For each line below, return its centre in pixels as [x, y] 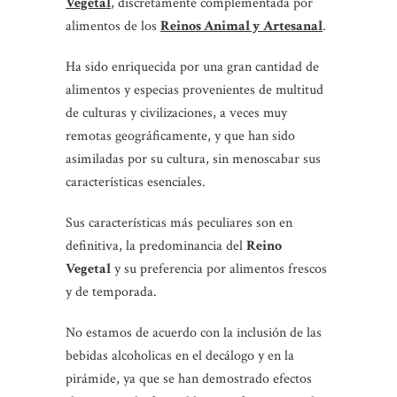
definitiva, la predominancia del [156, 245]
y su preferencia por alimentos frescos [219, 269]
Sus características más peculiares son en [179, 222]
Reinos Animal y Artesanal [241, 26]
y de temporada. [111, 292]
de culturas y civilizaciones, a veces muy [176, 113]
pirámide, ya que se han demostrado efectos [189, 378]
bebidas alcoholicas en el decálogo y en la [180, 355]
